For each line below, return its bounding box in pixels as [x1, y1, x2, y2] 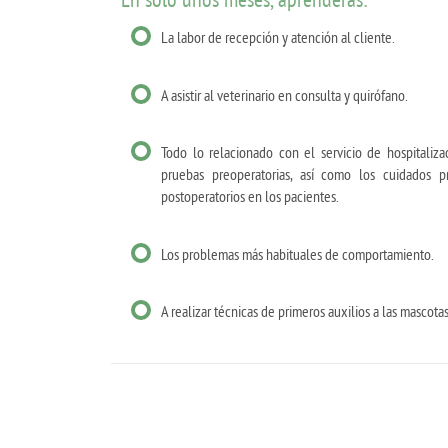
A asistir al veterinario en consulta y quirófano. [161, 84, 408, 105]
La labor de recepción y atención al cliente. [161, 27, 395, 48]
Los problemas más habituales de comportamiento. [161, 243, 434, 264]
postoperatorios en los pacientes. [161, 186, 339, 207]
